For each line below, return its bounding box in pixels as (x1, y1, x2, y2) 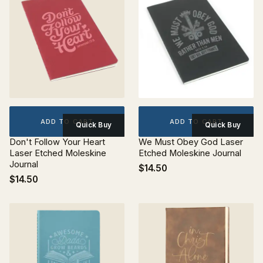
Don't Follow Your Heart (9, 137, 105, 147)
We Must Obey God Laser (139, 137, 243, 147)
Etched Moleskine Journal (139, 148, 241, 159)
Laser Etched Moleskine (9, 148, 106, 159)
